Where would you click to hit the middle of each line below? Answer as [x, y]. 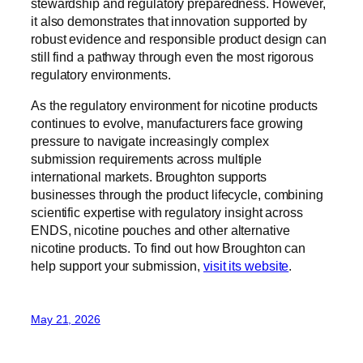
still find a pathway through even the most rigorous [172, 56]
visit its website [246, 266]
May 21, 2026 [66, 320]
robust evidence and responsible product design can [179, 38]
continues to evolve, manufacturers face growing [167, 124]
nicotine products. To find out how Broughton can [169, 248]
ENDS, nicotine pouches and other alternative [160, 231]
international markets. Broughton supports [149, 177]
